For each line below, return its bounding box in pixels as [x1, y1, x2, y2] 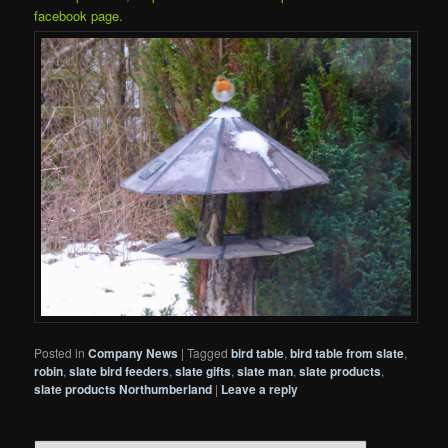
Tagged [187, 343, 229, 361]
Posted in [34, 343, 86, 361]
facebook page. [34, 5, 128, 25]
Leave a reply [221, 379, 299, 398]
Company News [88, 343, 179, 362]
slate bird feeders [69, 361, 170, 380]
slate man [237, 361, 294, 380]
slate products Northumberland [34, 379, 213, 398]
